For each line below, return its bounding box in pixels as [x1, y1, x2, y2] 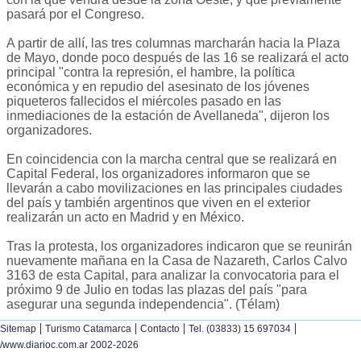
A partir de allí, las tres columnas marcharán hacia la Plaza [6, 36, 340, 51]
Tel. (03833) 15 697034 [189, 323, 291, 335]
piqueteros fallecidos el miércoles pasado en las [6, 94, 281, 109]
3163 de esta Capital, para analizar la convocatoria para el [6, 268, 339, 283]
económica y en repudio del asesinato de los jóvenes [6, 80, 309, 94]
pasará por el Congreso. [6, 7, 144, 22]
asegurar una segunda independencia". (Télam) [6, 297, 280, 312]
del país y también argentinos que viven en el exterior [6, 196, 310, 210]
